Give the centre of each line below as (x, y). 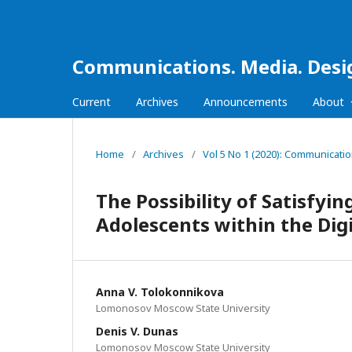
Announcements (246, 102)
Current (92, 102)
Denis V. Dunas (137, 331)
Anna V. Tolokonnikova (160, 292)
